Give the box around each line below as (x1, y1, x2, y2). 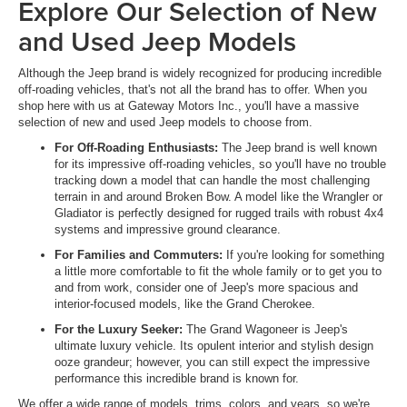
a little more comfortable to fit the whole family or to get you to (55, 263, 382, 278)
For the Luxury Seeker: (55, 322, 183, 336)
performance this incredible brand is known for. (55, 371, 303, 385)
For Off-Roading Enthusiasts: (55, 140, 218, 154)
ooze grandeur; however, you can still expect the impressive (55, 354, 370, 369)
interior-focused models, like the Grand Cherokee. (55, 296, 319, 311)
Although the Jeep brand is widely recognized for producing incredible (18, 65, 382, 80)
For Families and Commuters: (55, 247, 226, 262)
